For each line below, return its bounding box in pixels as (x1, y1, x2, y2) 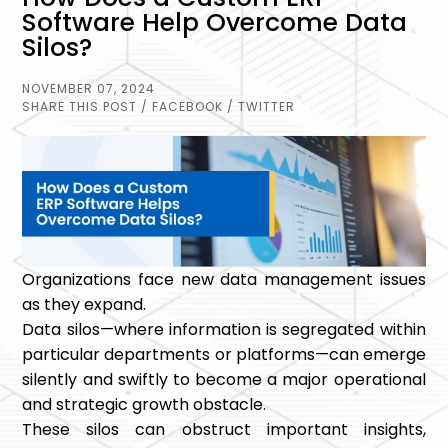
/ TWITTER (227, 98, 296, 115)
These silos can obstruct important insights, (22, 418, 426, 442)
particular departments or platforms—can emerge (22, 343, 426, 367)
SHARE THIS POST (22, 98, 138, 115)
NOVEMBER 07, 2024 (22, 80, 156, 97)
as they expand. (22, 293, 147, 317)
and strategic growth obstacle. (22, 393, 267, 417)
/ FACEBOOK (141, 98, 224, 115)
